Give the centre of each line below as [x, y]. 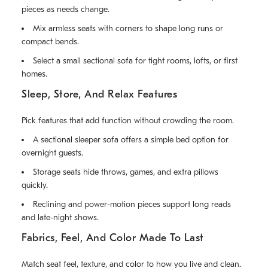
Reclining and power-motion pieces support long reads [132, 205]
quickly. [35, 185]
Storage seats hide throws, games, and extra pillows [126, 172]
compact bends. [50, 42]
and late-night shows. [60, 218]
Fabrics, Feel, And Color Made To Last [113, 238]
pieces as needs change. [66, 10]
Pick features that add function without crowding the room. [128, 121]
